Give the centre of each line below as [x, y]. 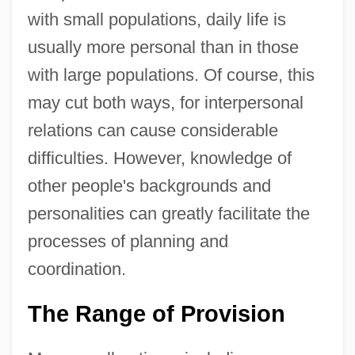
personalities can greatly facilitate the [168, 213]
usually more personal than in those [163, 47]
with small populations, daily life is [157, 19]
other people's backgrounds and [149, 185]
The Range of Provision [156, 313]
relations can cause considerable [153, 130]
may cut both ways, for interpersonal [165, 102]
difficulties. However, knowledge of [159, 158]
